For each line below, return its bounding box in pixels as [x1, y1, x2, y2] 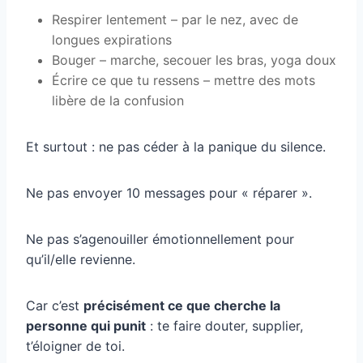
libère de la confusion [52, 92, 184, 109]
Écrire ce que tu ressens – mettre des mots [52, 71, 315, 88]
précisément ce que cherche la [83, 297, 280, 314]
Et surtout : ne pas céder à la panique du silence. [26, 138, 326, 155]
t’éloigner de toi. [26, 337, 125, 354]
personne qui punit [26, 317, 146, 334]
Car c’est [26, 297, 83, 314]
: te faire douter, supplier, [146, 317, 303, 334]
